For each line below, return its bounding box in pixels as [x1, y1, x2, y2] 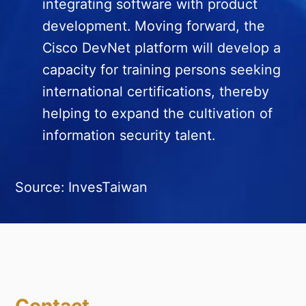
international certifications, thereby [42, 83, 270, 100]
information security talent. [42, 126, 216, 143]
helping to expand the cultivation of [42, 105, 273, 122]
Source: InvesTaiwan [15, 178, 148, 195]
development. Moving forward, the [42, 17, 266, 34]
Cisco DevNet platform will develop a [42, 39, 281, 56]
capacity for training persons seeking [42, 61, 281, 78]
